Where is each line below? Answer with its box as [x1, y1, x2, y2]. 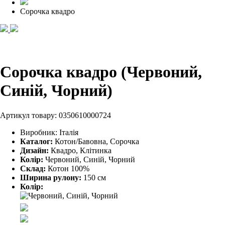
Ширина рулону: [20, 173, 81, 182]
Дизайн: [20, 146, 49, 155]
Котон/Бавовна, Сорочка [55, 137, 139, 146]
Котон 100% [46, 164, 89, 173]
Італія [59, 128, 78, 137]
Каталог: [20, 137, 53, 146]
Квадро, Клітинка [49, 146, 111, 155]
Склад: [20, 164, 46, 173]
